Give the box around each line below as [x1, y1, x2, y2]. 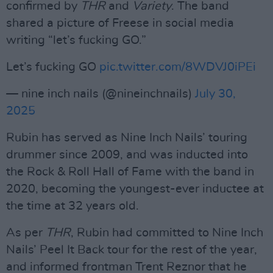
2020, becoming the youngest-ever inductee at [6, 183, 264, 195]
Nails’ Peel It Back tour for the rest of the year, [6, 244, 257, 256]
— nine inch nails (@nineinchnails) [6, 88, 195, 100]
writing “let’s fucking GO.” [6, 34, 146, 46]
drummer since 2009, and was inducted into [6, 149, 248, 161]
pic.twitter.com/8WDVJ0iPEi [99, 61, 256, 73]
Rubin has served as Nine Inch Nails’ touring [6, 132, 247, 144]
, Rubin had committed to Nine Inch [71, 227, 263, 239]
